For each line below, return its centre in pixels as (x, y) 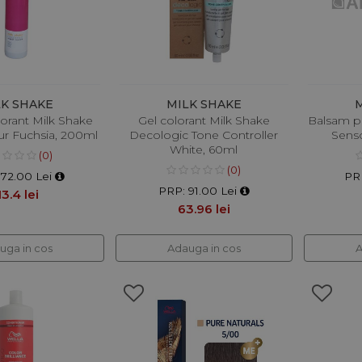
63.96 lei (204, 208)
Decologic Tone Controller (204, 135)
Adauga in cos (204, 248)
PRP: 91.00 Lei (199, 190)
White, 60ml (204, 149)
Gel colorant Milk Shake (204, 120)
